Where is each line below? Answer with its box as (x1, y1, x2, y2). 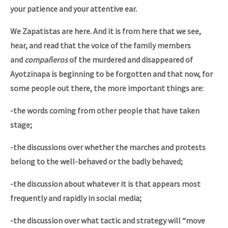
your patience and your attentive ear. (10, 4, 137, 14)
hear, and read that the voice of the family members (10, 40, 191, 51)
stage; (10, 120, 32, 130)
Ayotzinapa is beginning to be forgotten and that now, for (10, 69, 213, 79)
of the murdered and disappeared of (68, 54, 193, 65)
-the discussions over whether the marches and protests (10, 142, 206, 153)
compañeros (24, 54, 68, 65)
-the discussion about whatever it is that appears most (10, 179, 201, 189)
